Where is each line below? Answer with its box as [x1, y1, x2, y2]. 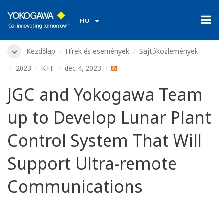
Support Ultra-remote [7, 152, 177, 175]
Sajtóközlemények [139, 46, 198, 56]
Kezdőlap [26, 46, 55, 56]
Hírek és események [66, 46, 129, 56]
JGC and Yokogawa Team [7, 83, 203, 106]
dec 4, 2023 [65, 64, 101, 73]
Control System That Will [7, 129, 202, 152]
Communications [7, 175, 143, 198]
